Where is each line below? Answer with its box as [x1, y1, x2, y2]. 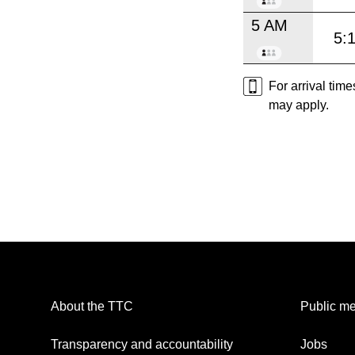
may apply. [269, 97, 329, 112]
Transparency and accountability [51, 337, 233, 351]
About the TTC [51, 299, 133, 313]
